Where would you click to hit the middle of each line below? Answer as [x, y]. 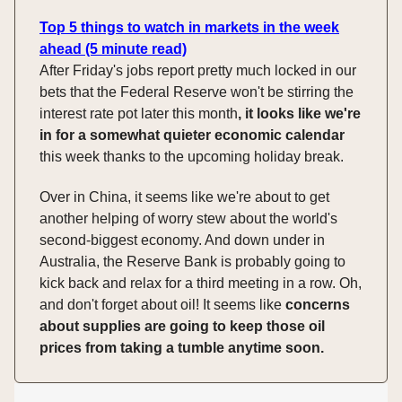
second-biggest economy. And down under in [182, 240]
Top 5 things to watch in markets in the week [189, 28]
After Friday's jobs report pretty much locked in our [198, 71]
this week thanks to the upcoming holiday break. [192, 157]
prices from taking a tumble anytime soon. [182, 348]
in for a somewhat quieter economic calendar [192, 135]
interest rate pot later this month [139, 114]
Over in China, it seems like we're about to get [184, 197]
